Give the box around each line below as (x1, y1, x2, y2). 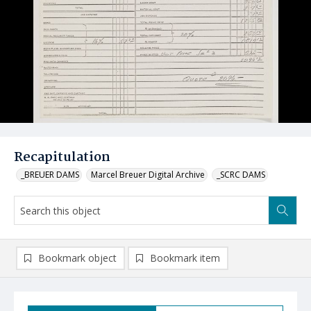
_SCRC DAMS (217, 169, 265, 180)
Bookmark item (150, 251, 220, 264)
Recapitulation (14, 147, 110, 168)
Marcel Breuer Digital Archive (91, 169, 205, 180)
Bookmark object (38, 251, 117, 264)
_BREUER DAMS (21, 169, 79, 180)
